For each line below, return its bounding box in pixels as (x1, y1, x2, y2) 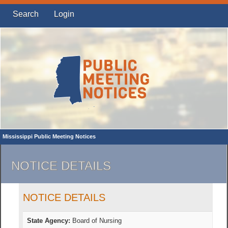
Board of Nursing (70, 217, 122, 225)
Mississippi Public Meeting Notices (3, 133, 96, 139)
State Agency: (27, 217, 71, 225)
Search (13, 10, 39, 18)
